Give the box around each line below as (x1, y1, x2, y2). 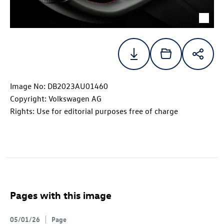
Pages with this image (10, 188, 111, 201)
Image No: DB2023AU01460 (10, 81, 108, 91)
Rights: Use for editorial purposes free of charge (10, 106, 178, 116)
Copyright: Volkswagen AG (10, 93, 101, 104)
